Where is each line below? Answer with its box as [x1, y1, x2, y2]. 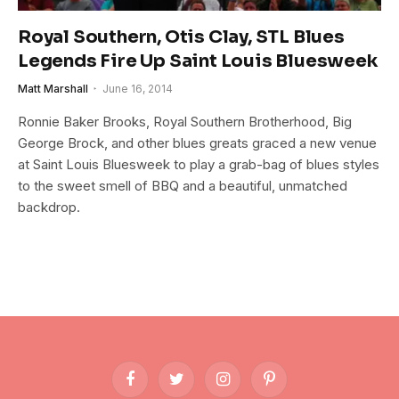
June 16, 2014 [102, 81, 173, 95]
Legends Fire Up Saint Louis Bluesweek [18, 49, 378, 72]
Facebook [128, 379, 184, 394]
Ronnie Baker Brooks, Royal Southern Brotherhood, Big [18, 112, 352, 130]
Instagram [221, 379, 277, 394]
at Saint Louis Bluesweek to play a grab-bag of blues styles [18, 155, 379, 173]
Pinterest [267, 379, 317, 394]
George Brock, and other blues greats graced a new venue [18, 134, 377, 151]
